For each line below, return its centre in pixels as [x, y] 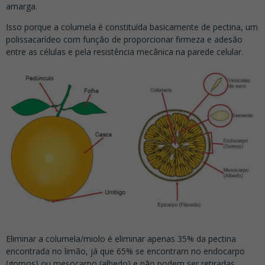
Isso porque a [33, 27]
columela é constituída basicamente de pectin [148, 27]
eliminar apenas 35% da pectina [175, 239]
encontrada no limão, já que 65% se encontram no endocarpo [125, 251]
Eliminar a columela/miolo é [60, 239]
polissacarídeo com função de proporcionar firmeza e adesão [124, 40]
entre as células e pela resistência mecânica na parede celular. [125, 52]
